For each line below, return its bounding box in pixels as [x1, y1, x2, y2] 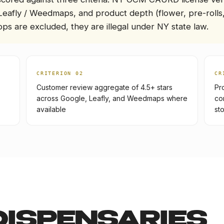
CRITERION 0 [36, 70, 79, 76]
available [36, 105, 66, 113]
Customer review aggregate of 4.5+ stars [36, 83, 172, 91]
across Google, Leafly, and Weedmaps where [36, 94, 187, 102]
